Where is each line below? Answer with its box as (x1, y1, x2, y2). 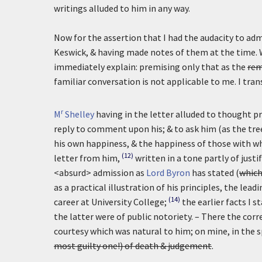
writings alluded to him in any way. (54, 2, 190, 14)
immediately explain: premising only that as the (54, 61, 247, 73)
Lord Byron (146, 167, 190, 178)
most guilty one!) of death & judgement (54, 240, 212, 251)
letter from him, (54, 152, 120, 164)
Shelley (63, 108, 94, 120)
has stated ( (190, 167, 239, 178)
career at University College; (54, 196, 167, 208)
